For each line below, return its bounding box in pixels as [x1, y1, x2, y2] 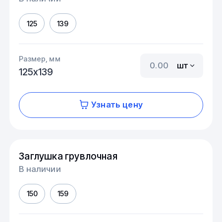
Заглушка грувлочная [19, 150, 117, 162]
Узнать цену [91, 100, 143, 110]
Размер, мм [19, 55, 60, 63]
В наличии [19, 164, 61, 174]
